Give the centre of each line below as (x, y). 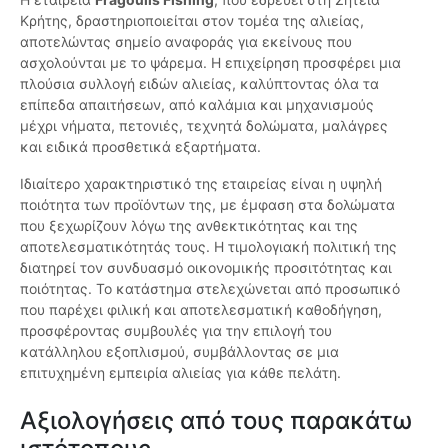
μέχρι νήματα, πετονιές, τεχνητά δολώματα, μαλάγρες (204, 126)
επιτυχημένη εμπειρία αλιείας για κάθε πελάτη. (180, 373)
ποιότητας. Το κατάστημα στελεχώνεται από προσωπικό (210, 289)
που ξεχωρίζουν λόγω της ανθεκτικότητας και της (189, 226)
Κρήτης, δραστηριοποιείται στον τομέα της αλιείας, (192, 21)
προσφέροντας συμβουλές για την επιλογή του (176, 331)
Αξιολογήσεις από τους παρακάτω (216, 421)
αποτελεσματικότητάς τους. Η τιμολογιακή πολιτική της (208, 247)
